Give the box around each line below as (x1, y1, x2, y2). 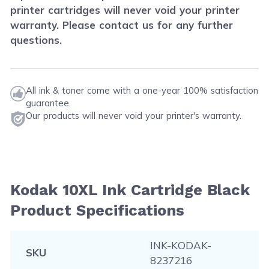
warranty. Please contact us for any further (10, 18, 234, 31)
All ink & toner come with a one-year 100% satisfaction (26, 85, 259, 96)
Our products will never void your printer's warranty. (26, 110, 242, 121)
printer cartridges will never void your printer (10, 3, 240, 16)
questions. (10, 33, 62, 46)
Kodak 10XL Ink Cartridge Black (10, 181, 250, 199)
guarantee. (26, 97, 71, 109)
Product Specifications (10, 201, 185, 219)
